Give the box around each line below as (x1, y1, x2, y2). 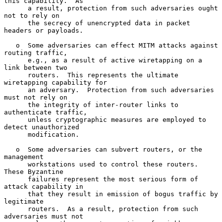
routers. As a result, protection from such (4, 205, 28, 213)
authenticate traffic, (4, 108, 87, 116)
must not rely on (4, 93, 67, 101)
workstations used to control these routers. (4, 160, 28, 168)
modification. (4, 130, 28, 138)
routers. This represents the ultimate (4, 71, 28, 79)
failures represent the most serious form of (4, 175, 28, 183)
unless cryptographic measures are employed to (4, 115, 28, 123)
